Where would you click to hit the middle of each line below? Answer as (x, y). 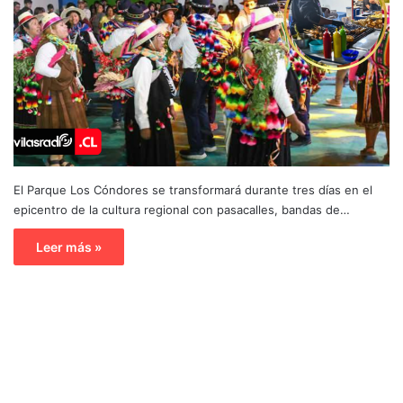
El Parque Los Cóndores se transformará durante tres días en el (193, 189)
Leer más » (69, 246)
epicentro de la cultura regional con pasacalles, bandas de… (182, 209)
